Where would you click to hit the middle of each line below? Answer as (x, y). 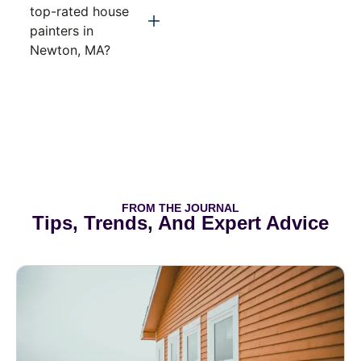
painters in (62, 30)
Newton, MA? (70, 50)
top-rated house (79, 11)
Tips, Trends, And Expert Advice (180, 222)
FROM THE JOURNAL (180, 207)
